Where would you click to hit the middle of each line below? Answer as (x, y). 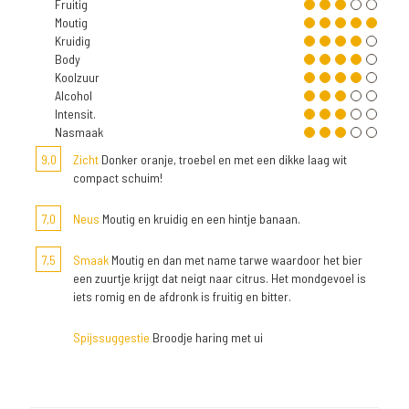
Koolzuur (77, 78)
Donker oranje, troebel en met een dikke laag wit (223, 160)
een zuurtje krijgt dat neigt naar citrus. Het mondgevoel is (220, 278)
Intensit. (75, 114)
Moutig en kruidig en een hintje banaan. (200, 219)
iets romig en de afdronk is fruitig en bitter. (182, 297)
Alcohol (73, 96)
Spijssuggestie (111, 338)
